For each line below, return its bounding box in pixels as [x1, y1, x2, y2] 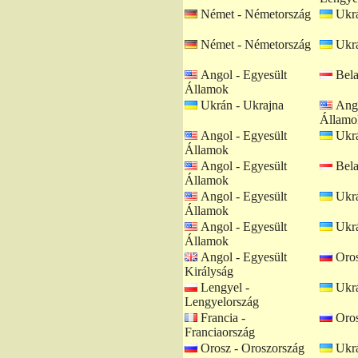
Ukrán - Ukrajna [197, 98, 284, 112]
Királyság [185, 265, 233, 278]
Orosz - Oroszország [197, 341, 304, 355]
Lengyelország [185, 295, 259, 308]
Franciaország [185, 325, 255, 339]
